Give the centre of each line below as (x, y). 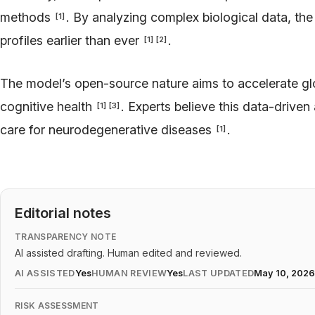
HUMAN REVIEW (129, 274)
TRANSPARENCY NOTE (66, 237)
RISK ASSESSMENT (57, 306)
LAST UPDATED (219, 274)
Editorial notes (63, 213)
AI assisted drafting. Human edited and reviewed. (128, 253)
